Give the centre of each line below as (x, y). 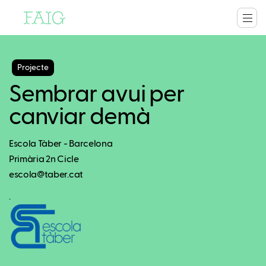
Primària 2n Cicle (44, 160)
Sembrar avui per (97, 95)
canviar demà (80, 118)
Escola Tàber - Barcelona (61, 144)
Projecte (33, 68)
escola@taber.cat (46, 175)
